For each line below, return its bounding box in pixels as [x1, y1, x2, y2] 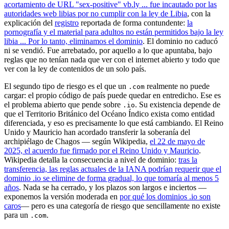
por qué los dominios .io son [120, 192, 211, 201]
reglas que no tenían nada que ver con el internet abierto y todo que [4, 55, 220, 64]
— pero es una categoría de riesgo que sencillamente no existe [21, 201, 220, 210]
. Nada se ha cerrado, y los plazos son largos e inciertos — [19, 182, 207, 192]
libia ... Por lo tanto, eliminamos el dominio [4, 36, 143, 45]
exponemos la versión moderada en [4, 192, 120, 201]
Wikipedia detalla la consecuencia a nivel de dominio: [4, 155, 178, 164]
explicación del [4, 18, 55, 27]
